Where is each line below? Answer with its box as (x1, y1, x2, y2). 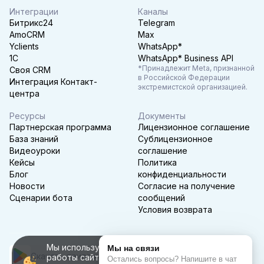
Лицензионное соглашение (138, 121, 250, 132)
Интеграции (9, 6, 58, 16)
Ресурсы (9, 110, 45, 121)
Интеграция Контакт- (9, 76, 97, 87)
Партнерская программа (9, 121, 111, 132)
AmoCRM (9, 29, 45, 39)
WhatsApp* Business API (138, 52, 233, 63)
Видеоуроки (9, 145, 60, 156)
